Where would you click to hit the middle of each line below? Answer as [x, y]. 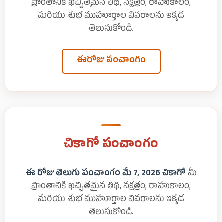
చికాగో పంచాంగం [111, 145]
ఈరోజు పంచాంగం [111, 61]
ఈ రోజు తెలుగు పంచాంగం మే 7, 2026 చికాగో [106, 174]
